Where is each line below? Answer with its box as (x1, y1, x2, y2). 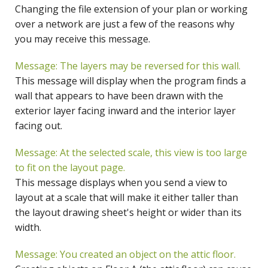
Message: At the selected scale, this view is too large (15, 146, 247, 160)
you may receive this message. (15, 32, 150, 46)
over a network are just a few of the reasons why (15, 17, 234, 31)
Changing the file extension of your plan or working (15, 2, 248, 16)
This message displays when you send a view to (15, 176, 227, 190)
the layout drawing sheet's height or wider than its (15, 206, 242, 220)
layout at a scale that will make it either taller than (15, 191, 238, 205)
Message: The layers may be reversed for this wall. (15, 59, 240, 73)
